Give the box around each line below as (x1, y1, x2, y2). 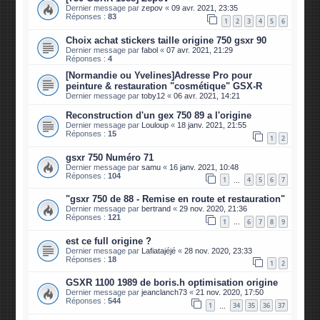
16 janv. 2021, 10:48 (169, 162, 239, 171)
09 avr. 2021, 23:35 (171, 4, 239, 13)
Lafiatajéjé (141, 246, 176, 255)
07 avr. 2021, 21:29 (166, 45, 234, 54)
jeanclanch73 (141, 288, 188, 297)
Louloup (141, 120, 169, 129)
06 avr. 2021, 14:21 (174, 91, 241, 100)
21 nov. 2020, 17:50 (196, 288, 264, 297)
